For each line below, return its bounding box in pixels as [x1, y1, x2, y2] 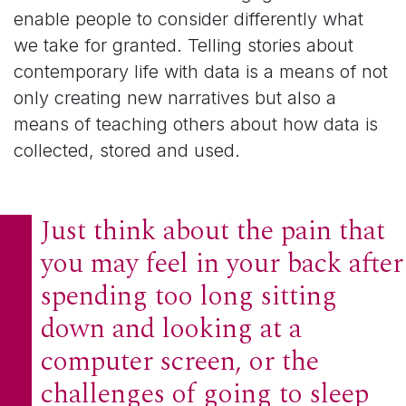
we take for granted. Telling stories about [14, 34, 353, 57]
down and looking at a [41, 308, 302, 351]
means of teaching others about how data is [14, 113, 378, 136]
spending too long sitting [41, 275, 337, 318]
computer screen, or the [41, 341, 319, 383]
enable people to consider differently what [14, 8, 363, 31]
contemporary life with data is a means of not [14, 61, 388, 83]
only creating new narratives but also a [14, 87, 336, 110]
